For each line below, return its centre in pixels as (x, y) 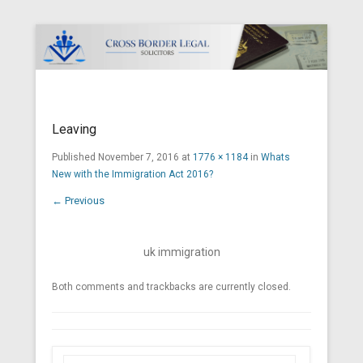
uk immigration (181, 252)
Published (75, 158)
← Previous (78, 201)
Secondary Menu (79, 111)
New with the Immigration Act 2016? (132, 175)
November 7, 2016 (139, 158)
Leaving (74, 130)
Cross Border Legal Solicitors (182, 102)
